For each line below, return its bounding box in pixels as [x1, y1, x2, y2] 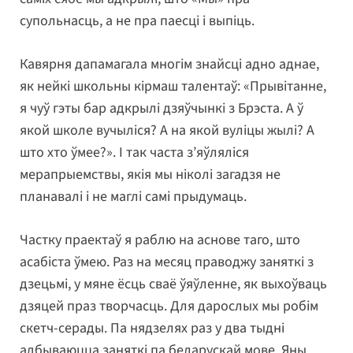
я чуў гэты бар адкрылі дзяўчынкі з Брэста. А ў [20, 98, 303, 119]
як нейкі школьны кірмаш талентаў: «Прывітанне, [20, 76, 326, 97]
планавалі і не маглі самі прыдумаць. [20, 187, 247, 207]
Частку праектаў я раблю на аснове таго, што [20, 230, 300, 251]
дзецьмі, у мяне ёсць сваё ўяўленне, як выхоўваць [20, 274, 327, 295]
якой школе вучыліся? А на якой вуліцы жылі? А [20, 121, 314, 141]
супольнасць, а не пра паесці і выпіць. [20, 11, 255, 32]
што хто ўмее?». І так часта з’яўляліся [20, 143, 249, 163]
